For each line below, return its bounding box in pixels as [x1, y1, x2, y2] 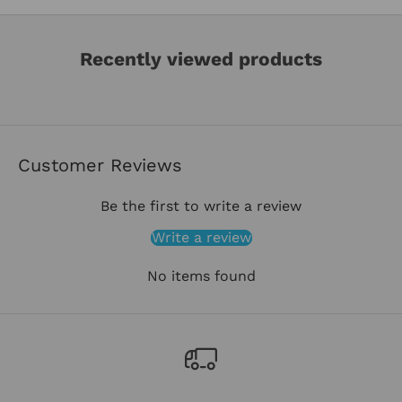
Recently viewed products [80, 47, 322, 70]
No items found [146, 267, 256, 284]
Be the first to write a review [100, 197, 301, 214]
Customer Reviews [18, 153, 182, 176]
